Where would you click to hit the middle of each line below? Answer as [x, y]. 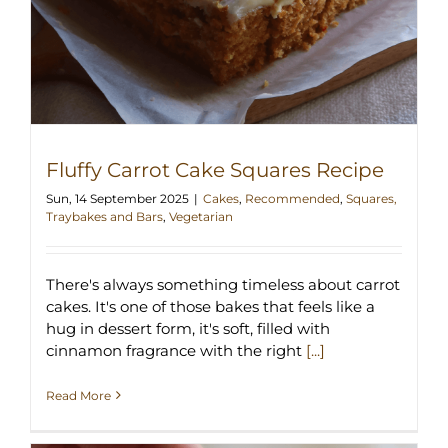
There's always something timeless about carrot [223, 284]
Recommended [292, 198]
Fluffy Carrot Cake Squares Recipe [215, 169]
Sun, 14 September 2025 [117, 198]
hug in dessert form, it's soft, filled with [188, 328]
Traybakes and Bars [104, 216]
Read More [78, 395]
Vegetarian [201, 216]
